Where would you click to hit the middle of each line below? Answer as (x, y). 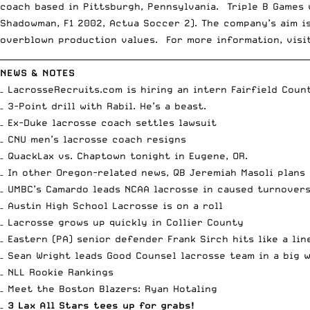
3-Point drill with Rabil (70, 106)
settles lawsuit (176, 122)
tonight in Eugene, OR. (187, 155)
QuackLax (31, 155)
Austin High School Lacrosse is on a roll (115, 205)
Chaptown (101, 155)
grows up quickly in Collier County (151, 222)
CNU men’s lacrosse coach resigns (97, 139)
